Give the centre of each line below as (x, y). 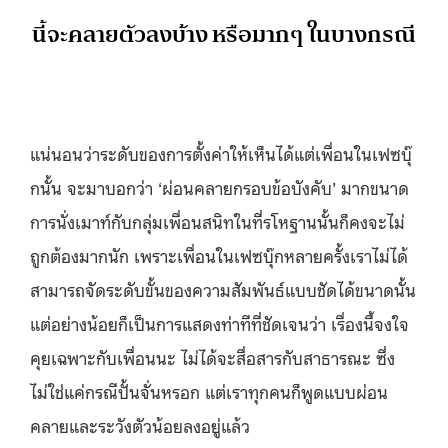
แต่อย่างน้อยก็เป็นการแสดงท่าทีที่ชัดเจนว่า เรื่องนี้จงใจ (219, 322)
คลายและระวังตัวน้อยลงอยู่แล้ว (140, 424)
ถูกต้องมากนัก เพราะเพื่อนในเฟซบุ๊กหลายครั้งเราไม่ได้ (219, 254)
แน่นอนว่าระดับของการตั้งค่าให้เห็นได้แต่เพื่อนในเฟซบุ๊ (221, 152)
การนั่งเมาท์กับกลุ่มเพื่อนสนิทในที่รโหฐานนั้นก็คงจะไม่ (217, 220)
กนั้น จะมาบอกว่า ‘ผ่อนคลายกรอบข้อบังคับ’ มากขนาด (219, 186)
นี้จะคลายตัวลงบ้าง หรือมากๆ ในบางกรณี (224, 34)
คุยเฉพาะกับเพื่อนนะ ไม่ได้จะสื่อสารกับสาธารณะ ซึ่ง (212, 356)
